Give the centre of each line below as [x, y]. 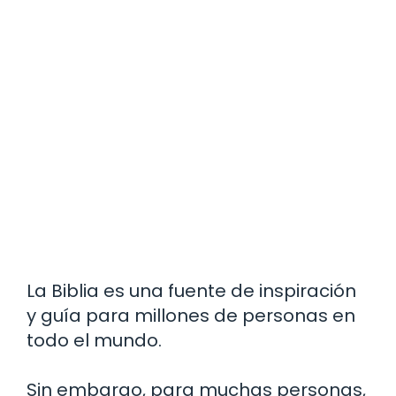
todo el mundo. [94, 341]
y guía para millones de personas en [191, 316]
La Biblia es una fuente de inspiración [191, 291]
